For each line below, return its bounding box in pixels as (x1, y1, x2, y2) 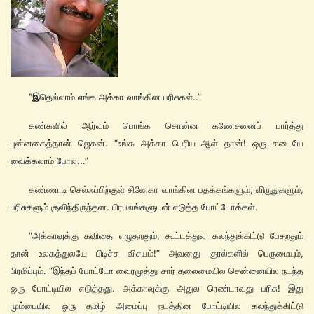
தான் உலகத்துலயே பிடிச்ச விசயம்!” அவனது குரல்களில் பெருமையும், (11, 247, 303, 259)
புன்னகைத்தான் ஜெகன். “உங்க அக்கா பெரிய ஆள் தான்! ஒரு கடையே (11, 137, 303, 149)
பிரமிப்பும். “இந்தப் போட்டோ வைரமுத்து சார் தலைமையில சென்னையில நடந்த (11, 265, 303, 277)
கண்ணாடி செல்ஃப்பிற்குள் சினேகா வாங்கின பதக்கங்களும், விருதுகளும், (29, 184, 303, 196)
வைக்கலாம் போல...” (11, 155, 88, 167)
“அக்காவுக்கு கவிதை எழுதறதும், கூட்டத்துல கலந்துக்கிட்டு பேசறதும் (29, 230, 303, 242)
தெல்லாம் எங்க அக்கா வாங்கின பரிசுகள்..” (40, 91, 201, 103)
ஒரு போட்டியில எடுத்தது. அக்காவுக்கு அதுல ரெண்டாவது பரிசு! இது (11, 282, 303, 294)
